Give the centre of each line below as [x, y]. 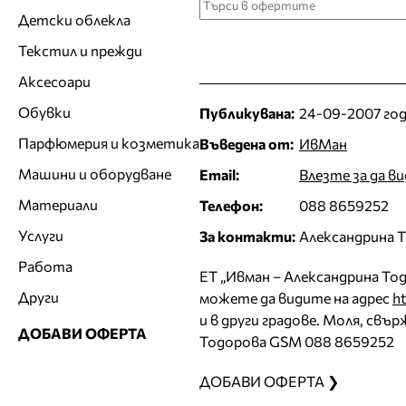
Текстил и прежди [80, 50]
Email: [219, 174]
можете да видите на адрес [296, 297]
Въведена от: [246, 143]
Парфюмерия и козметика [109, 142]
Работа [45, 266]
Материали [58, 204]
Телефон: [231, 205]
